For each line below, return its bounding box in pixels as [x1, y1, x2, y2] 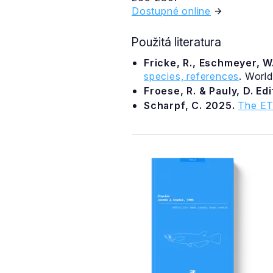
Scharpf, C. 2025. [144, 99, 235, 112]
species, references [144, 70, 239, 82]
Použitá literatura [131, 35, 221, 49]
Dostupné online [132, 5, 211, 17]
